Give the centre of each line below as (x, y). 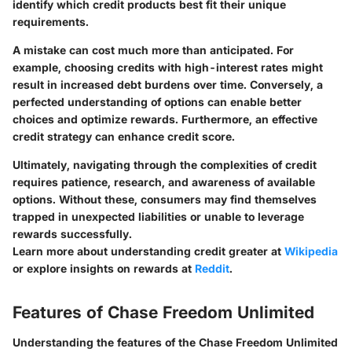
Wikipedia (311, 251)
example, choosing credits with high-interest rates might (168, 68)
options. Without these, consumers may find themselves (165, 200)
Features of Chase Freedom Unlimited (163, 313)
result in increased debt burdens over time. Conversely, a (168, 85)
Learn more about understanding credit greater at (148, 251)
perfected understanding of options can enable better (157, 102)
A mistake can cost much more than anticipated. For (153, 50)
